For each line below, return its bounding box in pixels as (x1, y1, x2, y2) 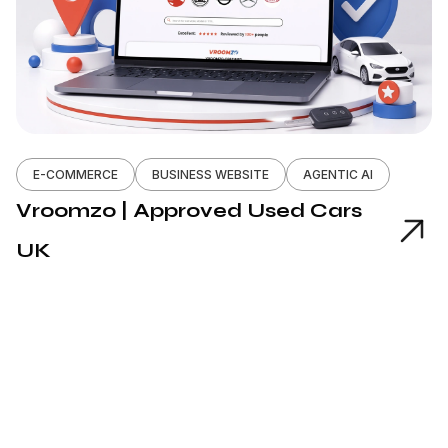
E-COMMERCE (33, 167, 118, 183)
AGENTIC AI (303, 167, 373, 183)
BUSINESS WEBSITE (152, 167, 269, 183)
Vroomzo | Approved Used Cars (16, 198, 362, 224)
